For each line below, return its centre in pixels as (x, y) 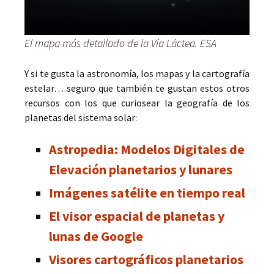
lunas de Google (96, 236)
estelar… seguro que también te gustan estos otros (137, 88)
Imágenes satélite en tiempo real (147, 192)
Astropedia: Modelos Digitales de (147, 149)
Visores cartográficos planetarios (146, 259)
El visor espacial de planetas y (137, 216)
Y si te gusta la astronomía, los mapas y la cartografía (137, 73)
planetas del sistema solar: (81, 117)
